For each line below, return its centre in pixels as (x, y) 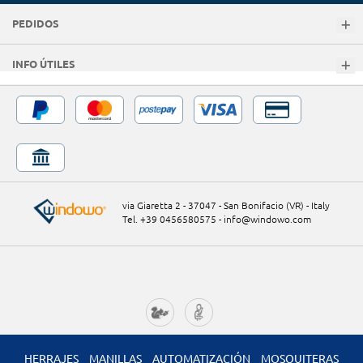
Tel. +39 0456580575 (169, 220)
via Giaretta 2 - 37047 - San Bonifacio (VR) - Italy (226, 206)
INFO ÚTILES (44, 64)
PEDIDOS (36, 24)
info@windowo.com (267, 220)
